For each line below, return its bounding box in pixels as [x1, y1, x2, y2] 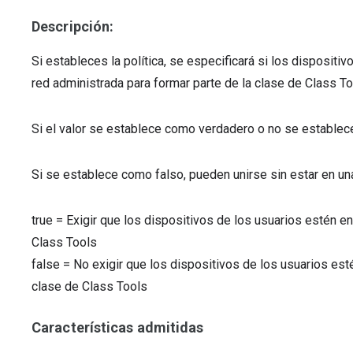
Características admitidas [32, 319, 204, 336]
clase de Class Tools [32, 279, 147, 294]
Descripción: [32, 18, 114, 35]
